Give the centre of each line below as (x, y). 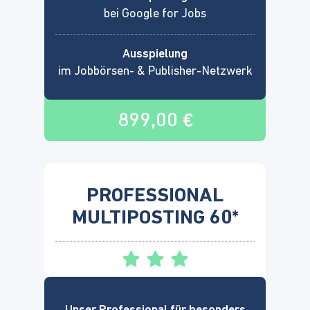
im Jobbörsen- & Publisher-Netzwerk (155, 71)
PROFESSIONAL (155, 196)
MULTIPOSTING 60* (155, 218)
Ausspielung (155, 54)
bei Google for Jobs (155, 14)
